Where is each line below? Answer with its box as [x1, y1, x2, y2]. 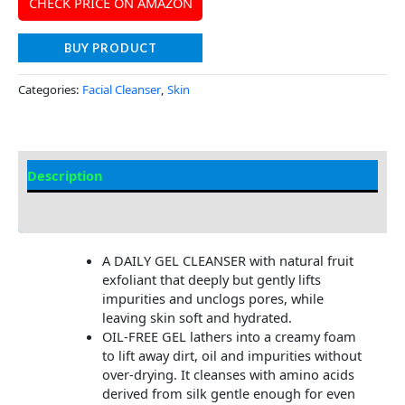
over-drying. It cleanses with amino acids [101, 365, 354, 384]
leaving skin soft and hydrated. [101, 308, 292, 327]
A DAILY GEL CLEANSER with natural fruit [101, 251, 353, 270]
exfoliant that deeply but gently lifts [101, 270, 321, 289]
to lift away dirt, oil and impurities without [101, 346, 362, 365]
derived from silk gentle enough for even [101, 384, 355, 403]
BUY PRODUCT [63, 41, 157, 56]
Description [27, 166, 103, 185]
